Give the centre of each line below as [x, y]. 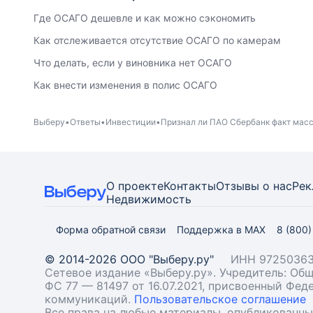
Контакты [190, 186]
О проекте [135, 186]
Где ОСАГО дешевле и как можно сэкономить [145, 18]
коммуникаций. [89, 299]
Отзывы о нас [254, 186]
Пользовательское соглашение [220, 299]
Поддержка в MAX [221, 230]
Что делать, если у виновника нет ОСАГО [133, 63]
